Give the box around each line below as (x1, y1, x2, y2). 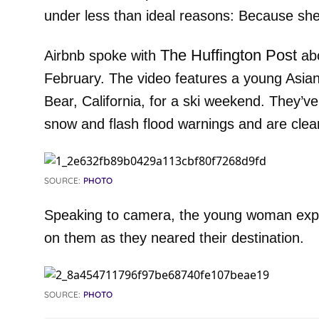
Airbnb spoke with (43, 48, 160, 63)
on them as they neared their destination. (43, 230, 304, 246)
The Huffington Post (159, 46, 297, 64)
